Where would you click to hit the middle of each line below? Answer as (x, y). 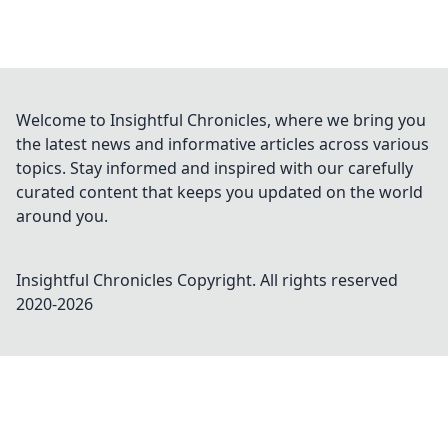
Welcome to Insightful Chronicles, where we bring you (221, 120)
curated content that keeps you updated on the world (219, 192)
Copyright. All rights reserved (285, 280)
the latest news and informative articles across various (222, 144)
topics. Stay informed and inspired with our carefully (214, 168)
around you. (62, 216)
